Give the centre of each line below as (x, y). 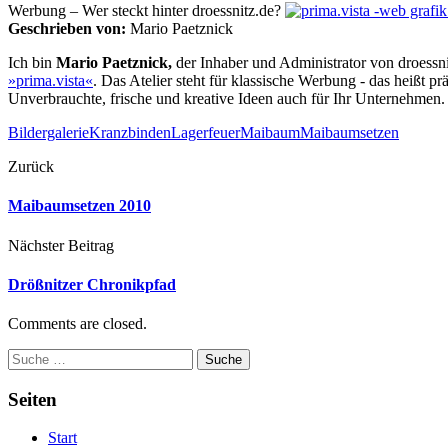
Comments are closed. (77, 324)
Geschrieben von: (67, 28)
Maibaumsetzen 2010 (79, 206)
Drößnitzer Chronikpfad (92, 284)
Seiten (32, 399)
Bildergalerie (48, 132)
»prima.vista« (50, 80)
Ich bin (32, 62)
